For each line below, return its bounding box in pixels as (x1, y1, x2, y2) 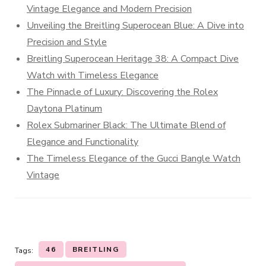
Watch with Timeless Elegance (27, 69, 159, 82)
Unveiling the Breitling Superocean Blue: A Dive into (27, 19, 244, 32)
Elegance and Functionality (27, 135, 138, 148)
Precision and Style (27, 36, 107, 49)
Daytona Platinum (27, 102, 102, 115)
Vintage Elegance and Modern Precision (27, 2, 192, 15)
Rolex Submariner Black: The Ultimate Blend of (27, 119, 226, 132)
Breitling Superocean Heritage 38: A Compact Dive (27, 52, 239, 65)
